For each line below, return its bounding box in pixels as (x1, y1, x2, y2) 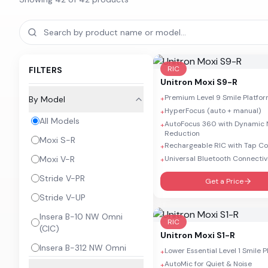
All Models (39, 115, 80, 126)
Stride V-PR (39, 173, 85, 184)
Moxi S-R (39, 135, 75, 145)
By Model (29, 94, 65, 105)
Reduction (165, 129, 200, 138)
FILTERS (29, 65, 63, 75)
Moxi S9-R (194, 77, 237, 87)
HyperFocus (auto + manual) (165, 106, 261, 115)
